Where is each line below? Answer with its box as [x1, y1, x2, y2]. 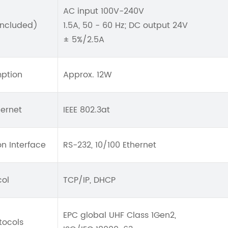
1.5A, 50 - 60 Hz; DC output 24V [63, 19, 188, 32]
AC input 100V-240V [63, 5, 144, 18]
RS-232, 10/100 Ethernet [63, 138, 156, 152]
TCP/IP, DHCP [63, 174, 116, 187]
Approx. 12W [63, 68, 112, 81]
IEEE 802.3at [63, 103, 110, 117]
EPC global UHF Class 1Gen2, [63, 209, 176, 222]
